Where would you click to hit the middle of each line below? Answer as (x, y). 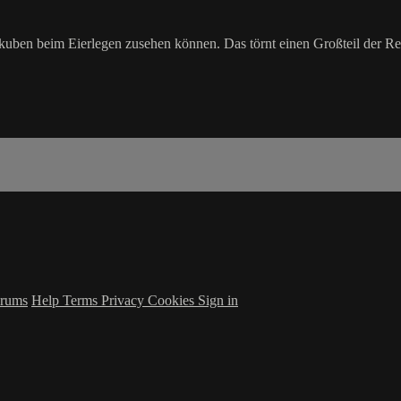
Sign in (218, 300)
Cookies (173, 300)
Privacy (124, 300)
